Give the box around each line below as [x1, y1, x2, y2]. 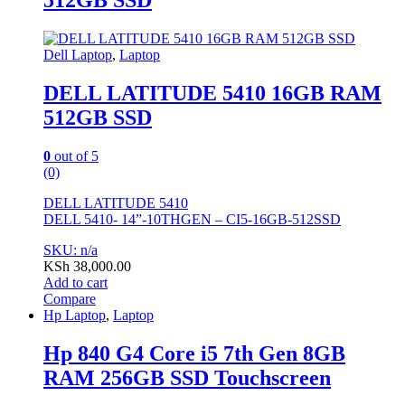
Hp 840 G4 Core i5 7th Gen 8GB [43, 342, 345, 366]
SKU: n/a [43, 242, 98, 259]
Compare [43, 291, 96, 307]
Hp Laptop [43, 307, 106, 324]
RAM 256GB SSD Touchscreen [43, 366, 331, 391]
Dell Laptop [43, 47, 112, 63]
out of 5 [51, 148, 99, 165]
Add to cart [43, 275, 108, 291]
